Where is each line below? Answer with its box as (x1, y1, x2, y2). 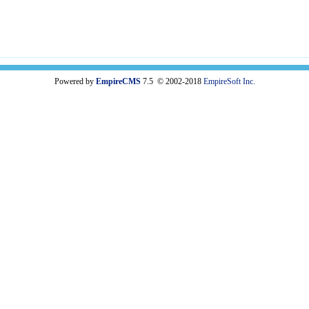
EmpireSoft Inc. (203, 77, 255, 86)
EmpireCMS (95, 77, 141, 86)
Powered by (54, 77, 96, 86)
